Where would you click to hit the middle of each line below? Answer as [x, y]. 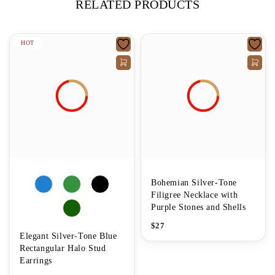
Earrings [36, 260]
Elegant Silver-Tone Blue [68, 236]
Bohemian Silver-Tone [194, 182]
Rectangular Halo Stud [63, 248]
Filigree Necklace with [195, 195]
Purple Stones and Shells [199, 207]
